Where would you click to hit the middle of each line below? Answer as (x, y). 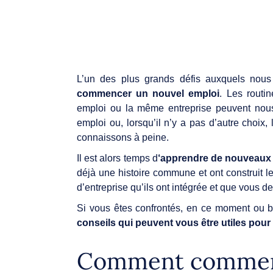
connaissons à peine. (123, 137)
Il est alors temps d (117, 158)
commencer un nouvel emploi (148, 93)
